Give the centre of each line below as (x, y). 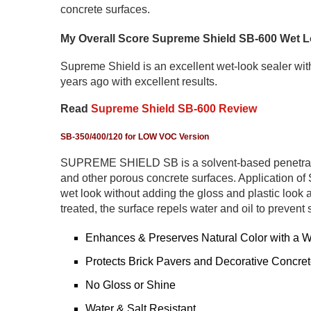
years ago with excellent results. (139, 81)
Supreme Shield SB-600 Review (174, 108)
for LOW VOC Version (166, 136)
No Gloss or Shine (131, 285)
